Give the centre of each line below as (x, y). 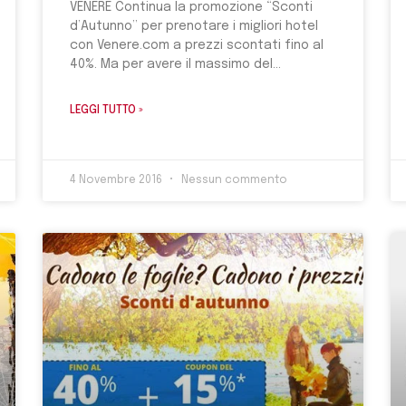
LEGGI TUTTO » (107, 111)
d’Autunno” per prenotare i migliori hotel (194, 27)
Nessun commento (233, 181)
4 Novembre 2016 (118, 181)
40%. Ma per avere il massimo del (172, 65)
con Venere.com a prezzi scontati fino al (197, 46)
